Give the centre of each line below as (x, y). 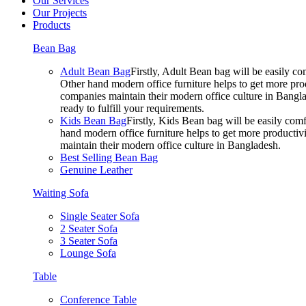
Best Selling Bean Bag (109, 158)
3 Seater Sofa (89, 241)
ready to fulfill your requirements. (132, 109)
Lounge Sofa (88, 253)
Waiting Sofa (61, 193)
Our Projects (60, 13)
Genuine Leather (96, 170)
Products (52, 25)
